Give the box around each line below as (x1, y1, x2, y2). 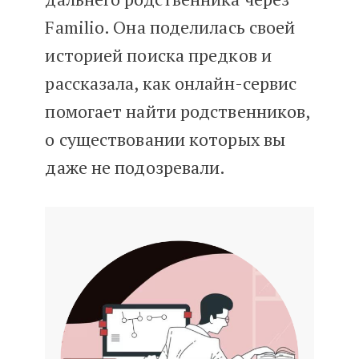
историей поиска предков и (45, 43, 272, 67)
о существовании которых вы (45, 127, 286, 151)
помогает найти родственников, (45, 99, 310, 123)
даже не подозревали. (45, 155, 226, 179)
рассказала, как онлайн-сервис (45, 71, 297, 95)
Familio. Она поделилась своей (45, 15, 296, 38)
